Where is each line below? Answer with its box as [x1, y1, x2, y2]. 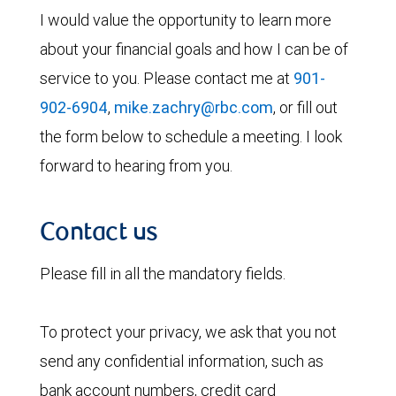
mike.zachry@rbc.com [114, 97, 273, 118]
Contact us [40, 222, 158, 247]
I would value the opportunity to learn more [40, 10, 331, 30]
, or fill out [273, 97, 338, 118]
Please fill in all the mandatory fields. [40, 263, 286, 284]
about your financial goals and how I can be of [40, 39, 348, 59]
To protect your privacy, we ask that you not [40, 322, 337, 342]
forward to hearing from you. [40, 156, 232, 176]
